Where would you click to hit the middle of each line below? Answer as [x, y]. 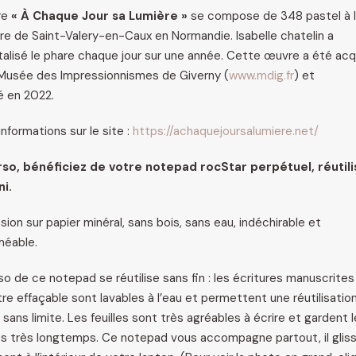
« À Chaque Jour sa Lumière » [101, 16]
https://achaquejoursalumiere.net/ [226, 132]
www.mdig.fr [261, 76]
